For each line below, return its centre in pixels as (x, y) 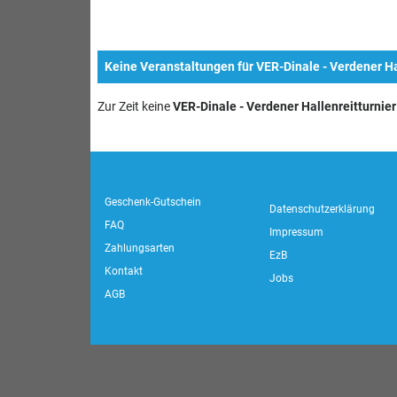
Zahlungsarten (139, 248)
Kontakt (123, 271)
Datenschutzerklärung (323, 209)
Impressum (297, 232)
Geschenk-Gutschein (152, 202)
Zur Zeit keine (135, 107)
